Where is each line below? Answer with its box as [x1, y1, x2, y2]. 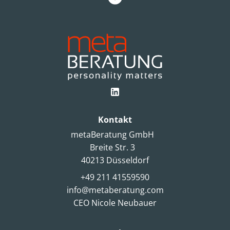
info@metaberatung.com [66, 184, 164, 196]
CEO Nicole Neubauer [73, 197, 157, 209]
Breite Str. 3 [90, 141, 140, 153]
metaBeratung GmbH [71, 128, 159, 140]
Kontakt [98, 113, 132, 125]
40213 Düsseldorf [81, 154, 149, 166]
